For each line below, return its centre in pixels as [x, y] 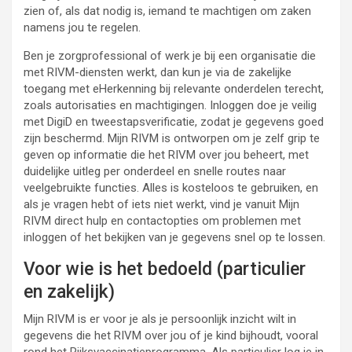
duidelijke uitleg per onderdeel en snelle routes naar [155, 171]
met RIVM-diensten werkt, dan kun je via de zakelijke [158, 72]
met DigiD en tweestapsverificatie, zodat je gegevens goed [174, 122]
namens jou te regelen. [82, 27]
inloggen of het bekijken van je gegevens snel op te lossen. [174, 237]
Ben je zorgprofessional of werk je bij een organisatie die [170, 56]
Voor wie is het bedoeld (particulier [165, 269]
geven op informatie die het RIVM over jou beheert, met [166, 155]
